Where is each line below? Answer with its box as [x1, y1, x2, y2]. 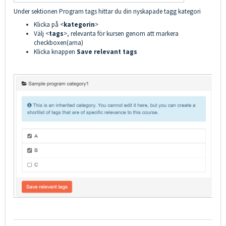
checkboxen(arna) [34, 38, 83, 47]
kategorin [64, 20, 95, 29]
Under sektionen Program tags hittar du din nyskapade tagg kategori [14, 7, 201, 16]
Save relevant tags [77, 47, 137, 56]
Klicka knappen [34, 47, 77, 56]
